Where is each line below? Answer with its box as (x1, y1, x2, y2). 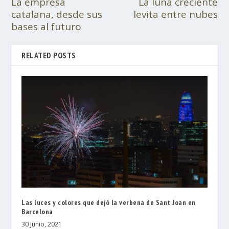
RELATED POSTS (21, 50, 76, 60)
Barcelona (21, 207, 53, 216)
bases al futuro (11, 19, 82, 33)
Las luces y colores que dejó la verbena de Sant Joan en (21, 197, 196, 207)
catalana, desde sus (11, 7, 103, 21)
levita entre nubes (133, 7, 218, 21)
